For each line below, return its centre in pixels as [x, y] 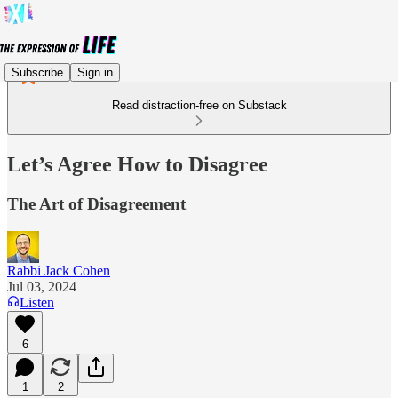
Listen [37, 302]
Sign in [95, 72]
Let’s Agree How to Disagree [138, 164]
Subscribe [37, 72]
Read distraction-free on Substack [199, 105]
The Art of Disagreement [96, 203]
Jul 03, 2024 [42, 286]
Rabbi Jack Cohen [59, 270]
